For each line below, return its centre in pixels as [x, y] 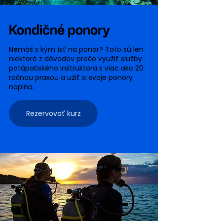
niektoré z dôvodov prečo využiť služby [75, 59]
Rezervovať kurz [53, 113]
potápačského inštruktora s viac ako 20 [76, 68]
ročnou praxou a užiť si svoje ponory [71, 77]
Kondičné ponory [59, 30]
